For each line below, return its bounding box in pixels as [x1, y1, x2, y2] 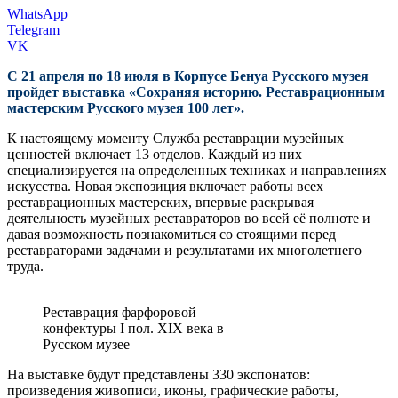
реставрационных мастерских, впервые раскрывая [7, 194, 314, 210]
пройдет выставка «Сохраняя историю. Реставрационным [7, 84, 385, 99]
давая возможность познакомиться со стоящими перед [7, 226, 336, 242]
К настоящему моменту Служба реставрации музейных [7, 130, 344, 146]
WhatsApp [7, 5, 68, 21]
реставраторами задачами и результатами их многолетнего [7, 242, 362, 258]
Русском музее [43, 336, 130, 352]
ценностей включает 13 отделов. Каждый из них [7, 146, 302, 162]
